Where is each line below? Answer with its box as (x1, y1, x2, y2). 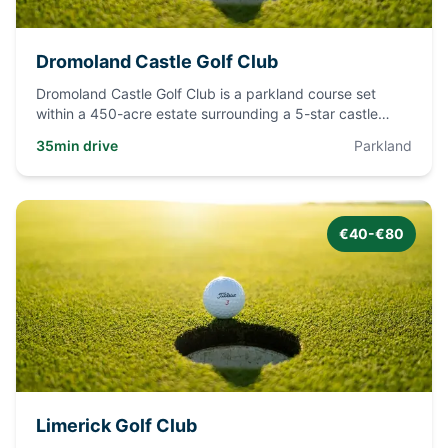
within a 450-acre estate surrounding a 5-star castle (36, 105, 378, 122)
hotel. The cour (36, 125, 134, 142)
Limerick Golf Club (36, 415, 197, 436)
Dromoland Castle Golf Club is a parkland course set (36, 85, 376, 102)
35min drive (36, 137, 118, 154)
